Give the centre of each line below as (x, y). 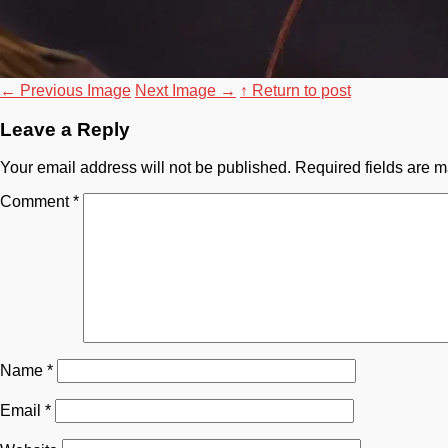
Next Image (177, 90)
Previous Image (73, 90)
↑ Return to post (295, 90)
